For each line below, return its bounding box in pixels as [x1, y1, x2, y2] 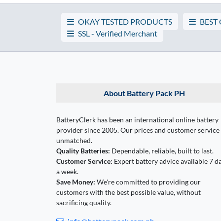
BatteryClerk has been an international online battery [56, 115, 219, 124]
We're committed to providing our [95, 177, 201, 186]
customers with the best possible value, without [56, 187, 201, 196]
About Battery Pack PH [103, 88, 185, 98]
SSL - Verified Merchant [78, 28, 157, 38]
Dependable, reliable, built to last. [110, 146, 214, 155]
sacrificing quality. [56, 198, 111, 207]
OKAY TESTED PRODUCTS [78, 16, 172, 26]
